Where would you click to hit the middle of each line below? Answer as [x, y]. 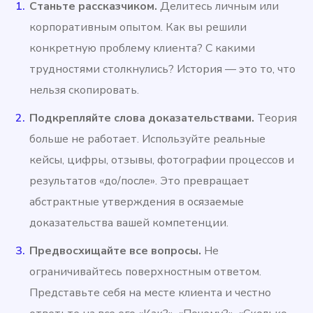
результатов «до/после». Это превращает [140, 181]
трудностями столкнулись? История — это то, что [163, 70]
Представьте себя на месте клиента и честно [151, 293]
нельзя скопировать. [85, 90]
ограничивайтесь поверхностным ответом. [146, 272]
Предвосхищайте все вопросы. [116, 251]
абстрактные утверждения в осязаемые [137, 202]
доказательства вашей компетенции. [129, 223]
